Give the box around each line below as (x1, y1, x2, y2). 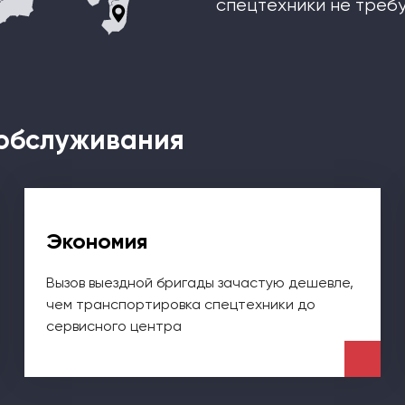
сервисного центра (45, 316, 182, 334)
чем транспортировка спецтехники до (45, 295, 316, 313)
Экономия (45, 227, 147, 254)
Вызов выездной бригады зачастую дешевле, (45, 273, 353, 291)
